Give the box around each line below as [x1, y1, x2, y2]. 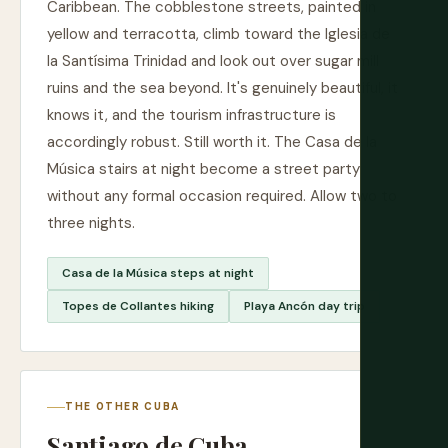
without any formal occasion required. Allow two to [47, 186, 397, 206]
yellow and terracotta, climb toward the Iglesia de [47, 24, 390, 44]
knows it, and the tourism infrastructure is [47, 105, 336, 125]
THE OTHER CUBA [65, 400, 180, 413]
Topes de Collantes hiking [62, 298, 214, 314]
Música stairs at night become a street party [47, 159, 360, 179]
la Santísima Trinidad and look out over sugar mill [47, 51, 379, 71]
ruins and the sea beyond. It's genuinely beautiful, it [47, 78, 398, 98]
